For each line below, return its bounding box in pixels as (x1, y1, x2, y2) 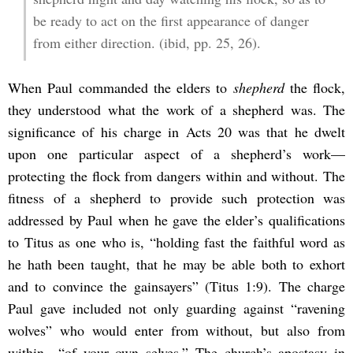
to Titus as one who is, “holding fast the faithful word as (8, 232, 345, 251)
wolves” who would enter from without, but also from (8, 320, 345, 340)
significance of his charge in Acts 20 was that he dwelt (8, 121, 345, 141)
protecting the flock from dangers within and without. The (8, 165, 345, 185)
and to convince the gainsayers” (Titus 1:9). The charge (8, 276, 345, 295)
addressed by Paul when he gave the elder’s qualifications (8, 210, 345, 229)
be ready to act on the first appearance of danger (32, 11, 309, 31)
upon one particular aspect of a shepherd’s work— (8, 143, 345, 163)
